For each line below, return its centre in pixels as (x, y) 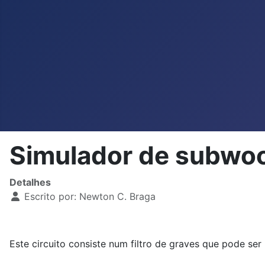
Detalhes (30, 182)
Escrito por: (50, 196)
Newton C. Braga (117, 196)
